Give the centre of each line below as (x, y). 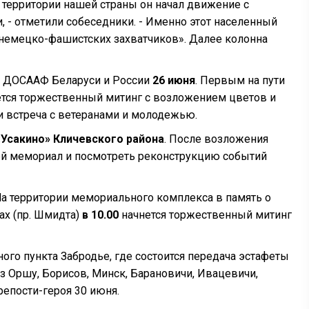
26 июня (174, 80)
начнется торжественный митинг (205, 215)
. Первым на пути (240, 80)
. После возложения (216, 139)
